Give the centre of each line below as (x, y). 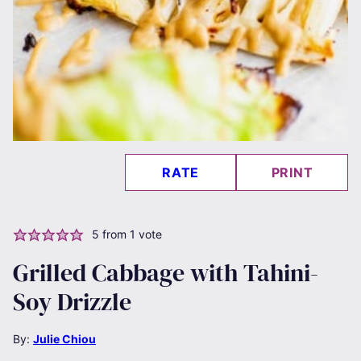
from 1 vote (130, 234)
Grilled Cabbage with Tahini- (166, 272)
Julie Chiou (64, 338)
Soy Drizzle (72, 301)
